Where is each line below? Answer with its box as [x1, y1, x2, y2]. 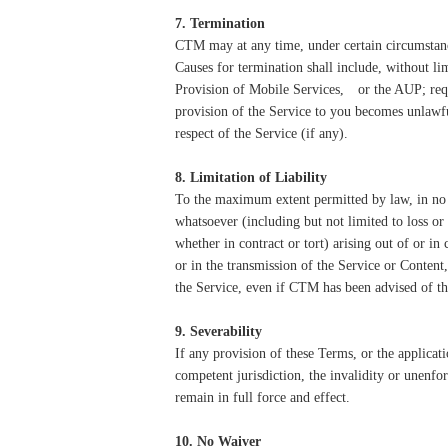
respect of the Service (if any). [175, 126, 356, 141]
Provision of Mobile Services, [175, 82, 344, 97]
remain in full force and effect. [175, 390, 350, 405]
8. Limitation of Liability [175, 170, 327, 185]
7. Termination [175, 16, 269, 31]
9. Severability [175, 324, 262, 339]
